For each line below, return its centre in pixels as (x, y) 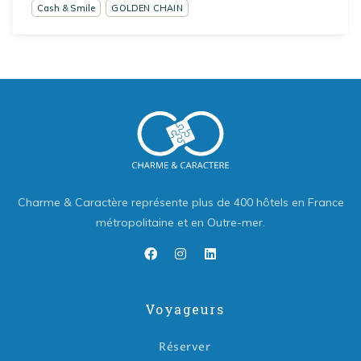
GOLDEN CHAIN (147, 8)
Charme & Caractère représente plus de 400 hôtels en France (180, 203)
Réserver (185, 347)
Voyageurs (185, 309)
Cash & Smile (66, 8)
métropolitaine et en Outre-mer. (180, 223)
